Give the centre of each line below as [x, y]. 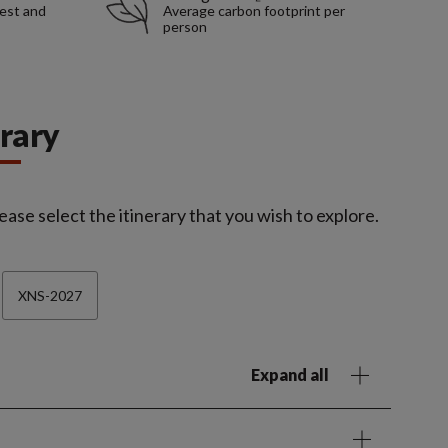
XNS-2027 [49, 296]
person [184, 27]
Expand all [290, 375]
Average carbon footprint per [253, 11]
